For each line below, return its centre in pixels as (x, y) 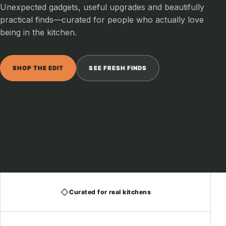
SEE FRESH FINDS (118, 68)
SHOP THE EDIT (38, 68)
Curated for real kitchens (110, 192)
